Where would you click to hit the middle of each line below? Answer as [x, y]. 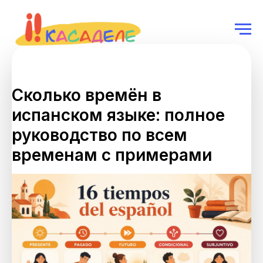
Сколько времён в [87, 95]
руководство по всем [100, 135]
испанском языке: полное [118, 115]
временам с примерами [112, 155]
